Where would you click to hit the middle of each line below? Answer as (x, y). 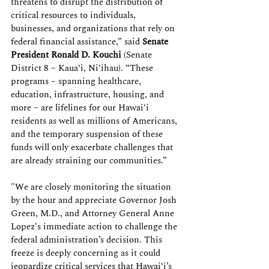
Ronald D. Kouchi (86, 55)
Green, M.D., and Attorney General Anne (94, 213)
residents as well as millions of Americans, (95, 121)
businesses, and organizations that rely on (94, 29)
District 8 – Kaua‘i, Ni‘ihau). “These (83, 68)
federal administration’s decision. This (88, 240)
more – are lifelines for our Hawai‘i (81, 108)
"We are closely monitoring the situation (92, 187)
